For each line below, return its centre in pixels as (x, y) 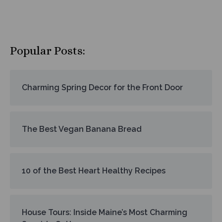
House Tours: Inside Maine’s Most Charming (105, 212)
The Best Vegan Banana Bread (82, 129)
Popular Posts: (48, 50)
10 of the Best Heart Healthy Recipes (94, 170)
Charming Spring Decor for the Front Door (102, 87)
